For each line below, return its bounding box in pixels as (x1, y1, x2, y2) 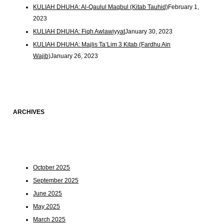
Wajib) (33, 52, 51, 59)
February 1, (168, 3, 199, 10)
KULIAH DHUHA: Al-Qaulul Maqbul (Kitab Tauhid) (33, 3, 168, 10)
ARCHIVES (13, 108, 45, 115)
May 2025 (33, 203, 60, 210)
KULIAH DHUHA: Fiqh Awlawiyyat (33, 27, 125, 35)
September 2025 (33, 177, 79, 184)
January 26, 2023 (50, 52, 98, 59)
